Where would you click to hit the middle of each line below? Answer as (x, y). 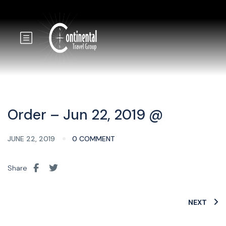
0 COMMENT (94, 139)
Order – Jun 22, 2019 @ (85, 115)
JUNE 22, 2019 (32, 139)
